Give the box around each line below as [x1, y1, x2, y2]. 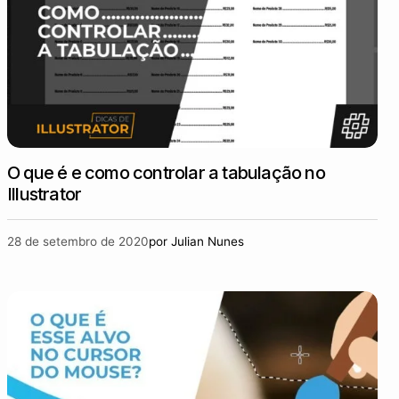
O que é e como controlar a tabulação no [7, 162, 325, 183]
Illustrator [7, 183, 82, 205]
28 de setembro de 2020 [7, 234, 149, 248]
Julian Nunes [171, 234, 244, 248]
